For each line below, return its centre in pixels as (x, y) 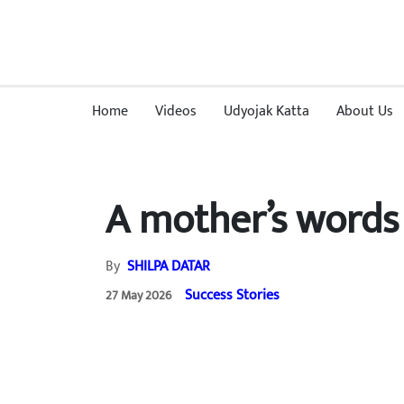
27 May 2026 (138, 295)
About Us (365, 111)
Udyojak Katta (266, 111)
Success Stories (232, 295)
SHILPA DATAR (169, 266)
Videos (176, 111)
